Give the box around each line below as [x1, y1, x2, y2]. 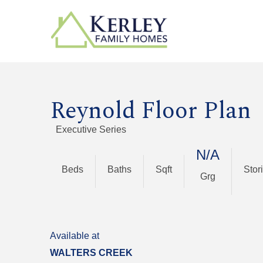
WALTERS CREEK [50, 247, 133, 258]
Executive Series [56, 124, 127, 134]
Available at [50, 231, 100, 241]
